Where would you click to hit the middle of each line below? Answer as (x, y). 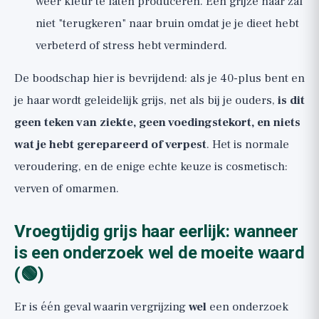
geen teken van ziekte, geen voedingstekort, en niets (157, 122)
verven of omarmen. (67, 189)
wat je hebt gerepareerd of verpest (110, 145)
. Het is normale (248, 145)
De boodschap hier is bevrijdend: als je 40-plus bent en (159, 78)
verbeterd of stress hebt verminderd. (131, 46)
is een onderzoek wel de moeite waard (159, 253)
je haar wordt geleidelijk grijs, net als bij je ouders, (146, 100)
